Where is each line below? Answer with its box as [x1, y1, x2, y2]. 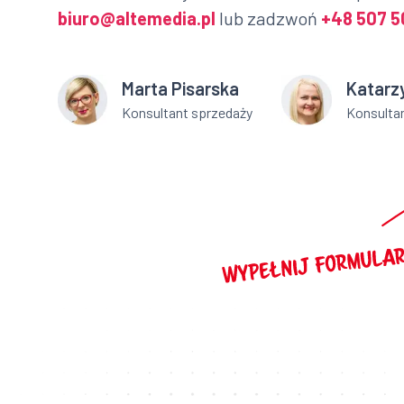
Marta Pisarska [122, 78, 240, 100]
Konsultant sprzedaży [122, 104, 253, 122]
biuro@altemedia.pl [58, 7, 216, 30]
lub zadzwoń [216, 7, 321, 30]
